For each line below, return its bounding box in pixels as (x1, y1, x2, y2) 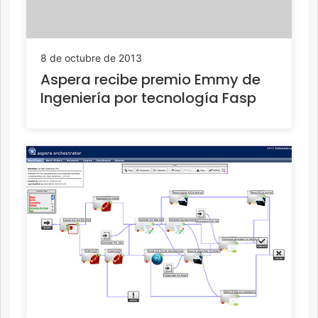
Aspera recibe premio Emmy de (40, 69, 261, 89)
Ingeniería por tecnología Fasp (40, 87, 256, 108)
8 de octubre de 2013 (40, 51, 142, 64)
